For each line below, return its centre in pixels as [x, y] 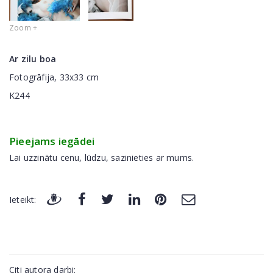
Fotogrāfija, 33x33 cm [54, 77]
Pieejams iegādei [52, 141]
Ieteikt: [23, 199]
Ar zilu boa [33, 58]
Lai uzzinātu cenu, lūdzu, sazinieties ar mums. [102, 157]
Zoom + [23, 27]
